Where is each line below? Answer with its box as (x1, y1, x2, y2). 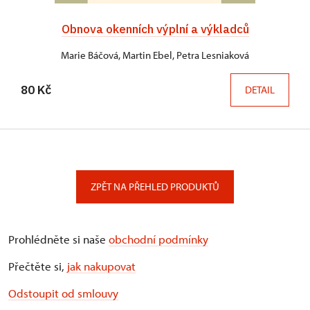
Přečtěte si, (8, 259, 67, 274)
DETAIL (245, 83, 275, 97)
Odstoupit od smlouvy (8, 286, 118, 301)
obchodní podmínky (109, 232, 208, 247)
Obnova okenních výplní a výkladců (61, 21, 249, 37)
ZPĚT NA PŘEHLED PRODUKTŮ (91, 180, 219, 194)
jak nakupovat (67, 259, 136, 274)
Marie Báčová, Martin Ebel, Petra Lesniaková (61, 48, 249, 62)
